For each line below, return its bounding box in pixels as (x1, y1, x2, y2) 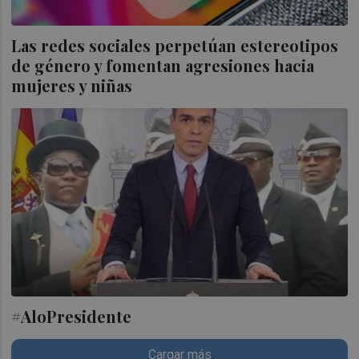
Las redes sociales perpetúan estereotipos (11, 34, 339, 57)
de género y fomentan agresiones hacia (11, 54, 315, 77)
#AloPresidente (11, 305, 136, 327)
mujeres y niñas (11, 75, 133, 97)
